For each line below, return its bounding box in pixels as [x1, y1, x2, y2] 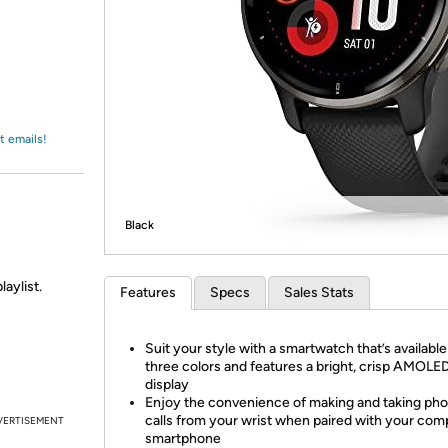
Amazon [38, 25, 91, 43]
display [145, 376, 189, 393]
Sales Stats [284, 284, 354, 301]
